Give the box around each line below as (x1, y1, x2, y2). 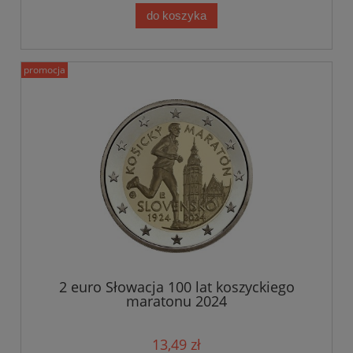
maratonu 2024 (126, 292, 227, 311)
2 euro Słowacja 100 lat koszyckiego (58, 277, 295, 297)
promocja (24, 63, 65, 77)
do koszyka (147, 9, 206, 23)
